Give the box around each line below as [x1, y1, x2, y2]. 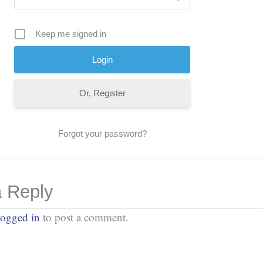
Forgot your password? [58, 129, 147, 139]
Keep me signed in [35, 29, 106, 39]
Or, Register [79, 88, 126, 99]
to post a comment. [40, 210, 129, 225]
